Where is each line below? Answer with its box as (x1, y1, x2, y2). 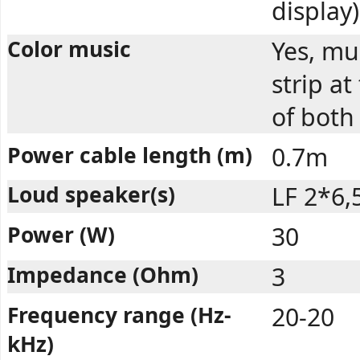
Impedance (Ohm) (7, 260, 198, 290)
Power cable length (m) (7, 140, 252, 170)
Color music (7, 34, 131, 63)
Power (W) (7, 220, 115, 250)
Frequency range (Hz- (7, 300, 231, 329)
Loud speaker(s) (7, 180, 175, 210)
